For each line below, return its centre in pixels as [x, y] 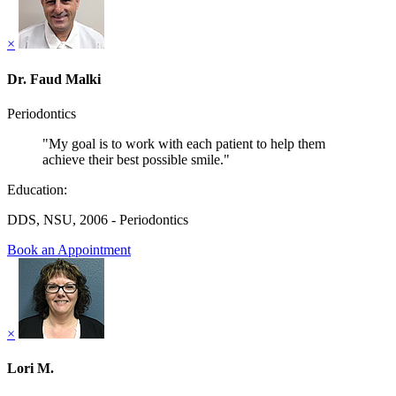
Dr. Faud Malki [54, 79]
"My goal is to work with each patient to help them [184, 143]
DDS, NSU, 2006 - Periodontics [98, 219]
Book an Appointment [69, 249]
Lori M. [30, 369]
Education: [37, 189]
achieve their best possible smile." [136, 159]
